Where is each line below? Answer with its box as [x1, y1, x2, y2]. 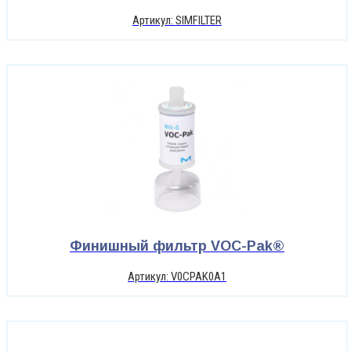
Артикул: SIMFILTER [132, 13, 222, 28]
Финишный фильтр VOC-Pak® [70, 238, 284, 255]
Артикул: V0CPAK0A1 [128, 270, 226, 284]
